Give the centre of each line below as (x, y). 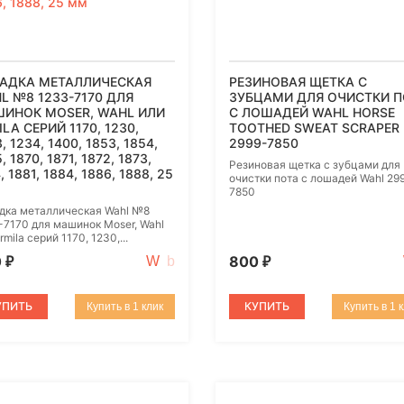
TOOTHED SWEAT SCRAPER (314, 128)
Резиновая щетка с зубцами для (315, 165)
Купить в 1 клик (125, 307)
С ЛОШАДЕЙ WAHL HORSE (312, 113)
